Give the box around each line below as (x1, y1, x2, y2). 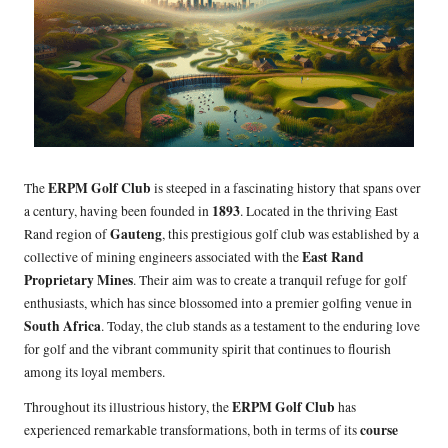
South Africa (24, 315, 101, 336)
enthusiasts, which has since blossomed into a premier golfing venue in (24, 293, 412, 312)
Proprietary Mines (24, 269, 133, 290)
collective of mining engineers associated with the (24, 247, 302, 266)
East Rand (302, 246, 364, 267)
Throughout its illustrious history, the (24, 397, 232, 416)
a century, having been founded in (24, 201, 212, 220)
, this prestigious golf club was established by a (162, 224, 419, 243)
